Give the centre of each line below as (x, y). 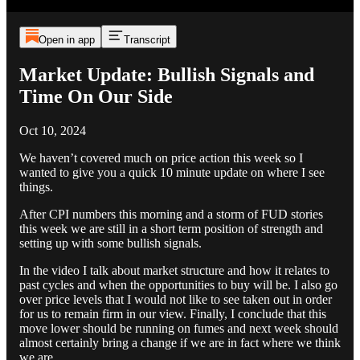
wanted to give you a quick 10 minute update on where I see (172, 172)
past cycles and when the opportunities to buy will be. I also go (178, 284)
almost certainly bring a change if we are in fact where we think (180, 342)
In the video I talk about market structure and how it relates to (174, 270)
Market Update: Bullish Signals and (167, 74)
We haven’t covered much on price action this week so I (161, 157)
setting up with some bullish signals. (110, 243)
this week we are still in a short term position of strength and (171, 228)
